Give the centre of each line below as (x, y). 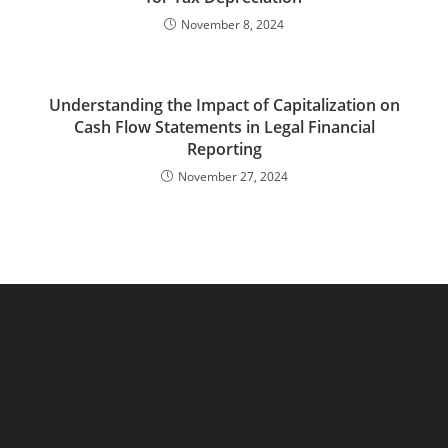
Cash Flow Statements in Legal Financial (224, 127)
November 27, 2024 (232, 176)
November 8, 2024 (232, 24)
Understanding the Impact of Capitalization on (224, 105)
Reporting (224, 149)
